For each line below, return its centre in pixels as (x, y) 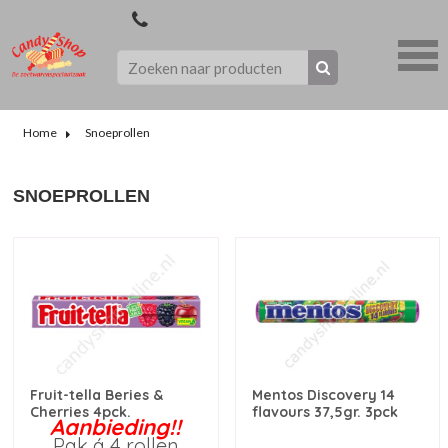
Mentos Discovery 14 (323, 394)
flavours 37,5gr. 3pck (324, 411)
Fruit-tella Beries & (97, 394)
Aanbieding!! (116, 426)
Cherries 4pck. (81, 411)
